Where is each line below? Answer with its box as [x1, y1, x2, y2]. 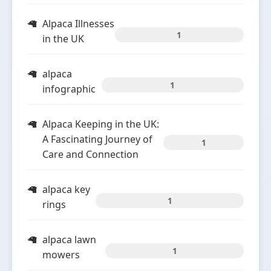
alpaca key [42, 183, 90, 196]
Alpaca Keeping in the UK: [42, 117, 159, 131]
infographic [42, 82, 96, 96]
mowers [42, 248, 80, 261]
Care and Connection [42, 148, 139, 161]
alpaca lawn [42, 233, 96, 246]
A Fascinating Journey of [42, 132, 152, 146]
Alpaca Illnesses [42, 17, 114, 30]
